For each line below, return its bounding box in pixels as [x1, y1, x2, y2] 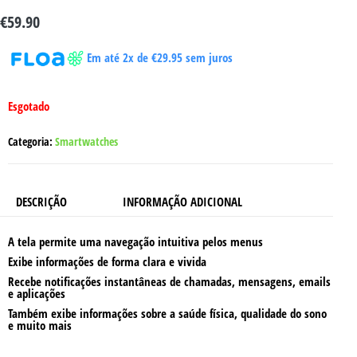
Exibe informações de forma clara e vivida [8, 253, 206, 270]
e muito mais [8, 317, 72, 334]
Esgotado [8, 97, 49, 114]
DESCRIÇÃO [16, 193, 67, 210]
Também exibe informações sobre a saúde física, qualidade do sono [8, 305, 327, 322]
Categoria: [8, 133, 55, 149]
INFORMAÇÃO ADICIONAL [123, 193, 242, 210]
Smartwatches [55, 133, 118, 149]
